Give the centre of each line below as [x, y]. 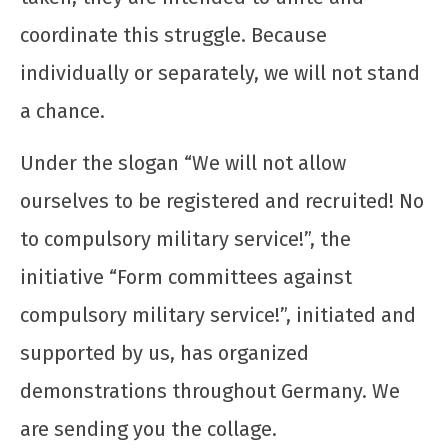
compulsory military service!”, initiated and [218, 314]
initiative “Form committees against [186, 276]
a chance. [62, 110]
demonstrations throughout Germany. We [210, 390]
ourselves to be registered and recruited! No [222, 200]
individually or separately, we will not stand [220, 72]
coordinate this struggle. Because [173, 34]
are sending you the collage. [148, 428]
